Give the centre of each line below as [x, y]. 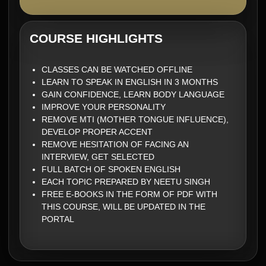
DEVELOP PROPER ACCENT [97, 132]
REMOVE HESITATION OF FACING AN [115, 144]
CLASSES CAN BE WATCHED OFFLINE [117, 69]
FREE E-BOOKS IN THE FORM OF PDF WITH [129, 194]
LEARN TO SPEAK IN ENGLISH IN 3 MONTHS [131, 82]
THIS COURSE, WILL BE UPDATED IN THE [123, 207]
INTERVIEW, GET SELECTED [98, 157]
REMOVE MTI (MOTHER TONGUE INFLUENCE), [135, 119]
